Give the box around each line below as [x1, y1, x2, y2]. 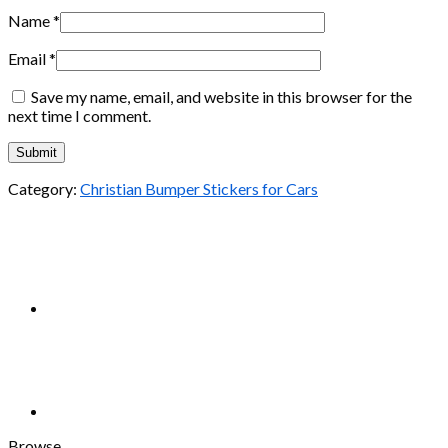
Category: [8, 178, 80, 198]
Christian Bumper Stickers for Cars [80, 178, 318, 198]
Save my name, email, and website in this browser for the [31, 86, 412, 106]
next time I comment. [8, 105, 151, 125]
